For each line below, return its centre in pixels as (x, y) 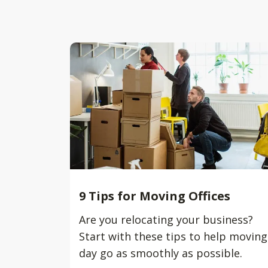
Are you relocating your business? (166, 220)
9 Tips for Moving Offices (155, 196)
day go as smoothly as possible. (161, 253)
